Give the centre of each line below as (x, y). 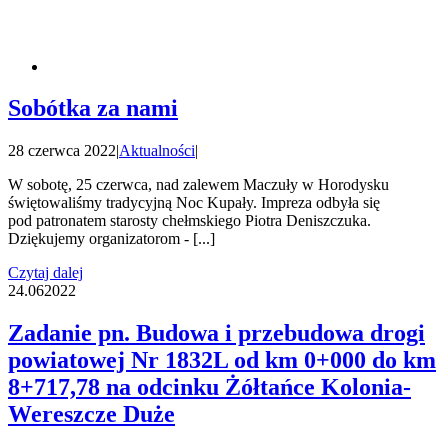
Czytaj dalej (45, 273)
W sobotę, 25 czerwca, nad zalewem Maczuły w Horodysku (198, 185)
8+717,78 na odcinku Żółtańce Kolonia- (209, 387)
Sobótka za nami (93, 108)
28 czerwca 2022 (62, 151)
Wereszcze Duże (91, 414)
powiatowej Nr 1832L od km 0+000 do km (222, 360)
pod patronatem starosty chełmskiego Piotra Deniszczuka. (189, 221)
